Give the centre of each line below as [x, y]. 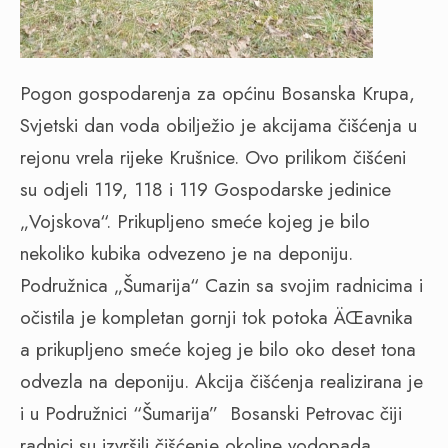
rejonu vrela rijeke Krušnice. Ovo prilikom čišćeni [213, 158]
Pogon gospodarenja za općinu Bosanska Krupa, [217, 94]
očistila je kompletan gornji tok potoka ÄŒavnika [216, 318]
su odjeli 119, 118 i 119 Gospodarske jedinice [205, 190]
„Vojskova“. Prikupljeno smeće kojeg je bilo [195, 222]
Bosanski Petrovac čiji [316, 414]
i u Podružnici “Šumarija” [119, 414]
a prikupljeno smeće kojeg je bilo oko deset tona [218, 350]
